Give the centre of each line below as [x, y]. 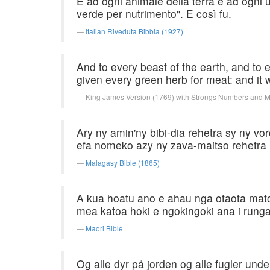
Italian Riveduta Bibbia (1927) [134, 31]
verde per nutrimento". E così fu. [154, 14]
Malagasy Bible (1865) [123, 162]
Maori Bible [104, 228]
